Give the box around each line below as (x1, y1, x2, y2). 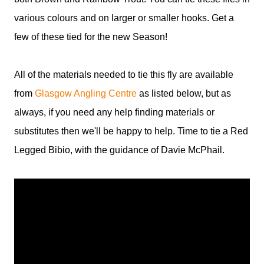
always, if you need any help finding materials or (14, 107, 214, 117)
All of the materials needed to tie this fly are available (14, 70, 233, 80)
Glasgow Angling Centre (35, 88, 137, 98)
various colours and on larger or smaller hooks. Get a (14, 13, 234, 23)
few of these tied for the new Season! (14, 32, 167, 42)
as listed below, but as (137, 88, 231, 98)
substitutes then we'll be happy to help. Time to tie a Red (14, 126, 248, 136)
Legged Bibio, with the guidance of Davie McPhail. (14, 145, 227, 155)
